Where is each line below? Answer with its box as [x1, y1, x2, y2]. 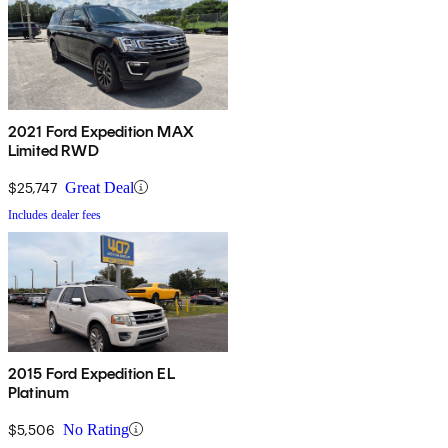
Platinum [8, 382, 70, 402]
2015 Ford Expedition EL [8, 363, 175, 383]
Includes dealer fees [8, 207, 101, 222]
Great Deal [65, 178, 134, 196]
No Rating [63, 420, 129, 438]
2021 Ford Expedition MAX [8, 121, 194, 141]
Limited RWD [8, 140, 99, 160]
